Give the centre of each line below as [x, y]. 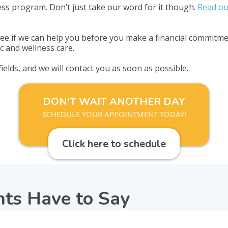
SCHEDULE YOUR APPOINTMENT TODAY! [114, 114]
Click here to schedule [114, 144]
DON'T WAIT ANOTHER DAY [114, 102]
